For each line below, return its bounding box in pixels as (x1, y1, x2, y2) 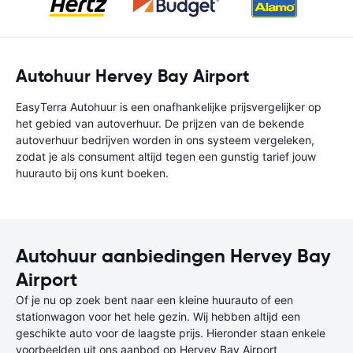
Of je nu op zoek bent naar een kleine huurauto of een (16, 293, 293, 307)
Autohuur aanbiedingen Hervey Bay (16, 244, 331, 268)
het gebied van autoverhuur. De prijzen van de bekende (16, 117, 304, 130)
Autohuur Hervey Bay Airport (16, 65, 249, 87)
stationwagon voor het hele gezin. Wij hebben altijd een (16, 310, 300, 323)
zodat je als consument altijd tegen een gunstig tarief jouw (16, 150, 316, 163)
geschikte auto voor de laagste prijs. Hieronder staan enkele (16, 326, 325, 340)
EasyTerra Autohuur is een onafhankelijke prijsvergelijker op (16, 100, 321, 113)
